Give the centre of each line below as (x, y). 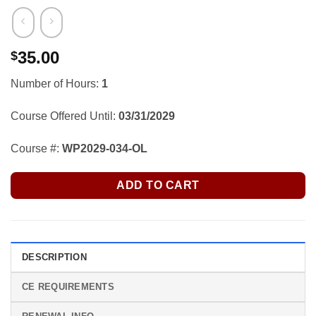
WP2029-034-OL (105, 148)
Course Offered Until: (65, 116)
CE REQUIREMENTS (68, 287)
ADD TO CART (158, 185)
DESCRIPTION (54, 257)
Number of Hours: (56, 84)
